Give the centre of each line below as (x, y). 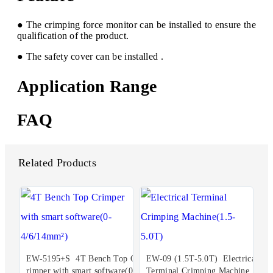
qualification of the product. (73, 36)
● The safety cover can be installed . (90, 57)
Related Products (58, 163)
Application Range (87, 86)
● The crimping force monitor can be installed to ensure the (136, 25)
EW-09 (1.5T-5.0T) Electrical (202, 259)
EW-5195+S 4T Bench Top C (81, 259)
